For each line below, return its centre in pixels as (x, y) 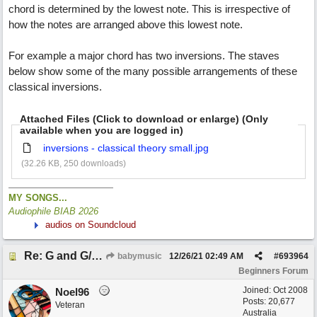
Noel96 (72, 292)
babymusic (139, 256)
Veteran (70, 305)
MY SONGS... (38, 197)
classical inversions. (55, 87)
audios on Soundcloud (91, 224)
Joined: (258, 290)
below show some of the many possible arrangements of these (153, 71)
